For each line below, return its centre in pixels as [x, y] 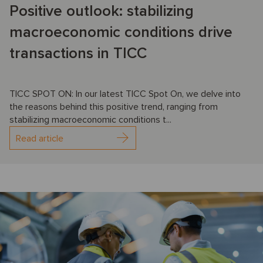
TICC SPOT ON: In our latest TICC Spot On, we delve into [125, 94]
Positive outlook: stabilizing [102, 11]
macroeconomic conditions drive [121, 33]
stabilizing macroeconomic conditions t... [90, 120]
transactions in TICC [78, 54]
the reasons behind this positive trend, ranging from [114, 107]
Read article [40, 139]
